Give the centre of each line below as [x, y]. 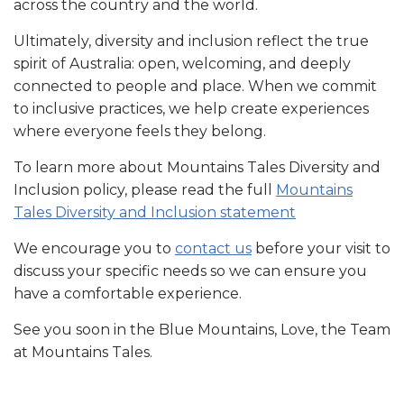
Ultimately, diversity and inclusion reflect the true [191, 41]
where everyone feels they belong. [140, 131]
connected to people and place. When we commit [195, 86]
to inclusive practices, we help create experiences [191, 108]
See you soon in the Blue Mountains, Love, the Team [202, 329]
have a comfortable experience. [128, 293]
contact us [213, 248]
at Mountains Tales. [83, 352]
